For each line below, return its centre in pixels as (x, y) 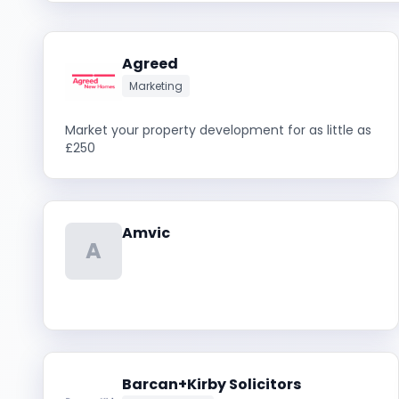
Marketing (156, 86)
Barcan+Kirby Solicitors (212, 384)
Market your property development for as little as (218, 130)
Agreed (150, 64)
